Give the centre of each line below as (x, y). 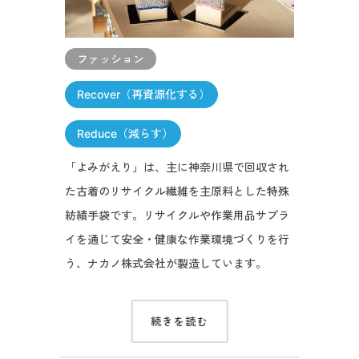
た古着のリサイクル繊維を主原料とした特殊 (177, 191)
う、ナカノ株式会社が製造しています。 (165, 263)
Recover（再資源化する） (143, 94)
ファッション (110, 58)
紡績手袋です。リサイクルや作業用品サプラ (177, 215)
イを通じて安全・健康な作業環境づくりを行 (177, 239)
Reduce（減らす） (125, 133)
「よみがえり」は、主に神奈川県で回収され (177, 167)
